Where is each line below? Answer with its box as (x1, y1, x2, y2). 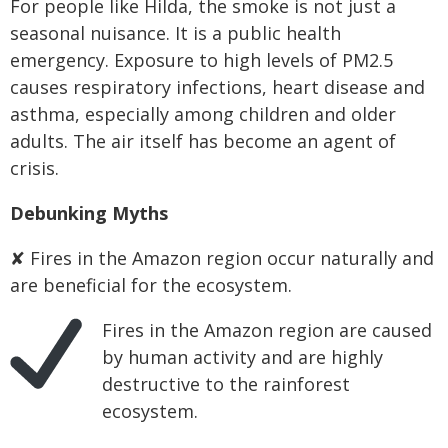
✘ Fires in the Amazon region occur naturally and (10, 245, 434, 270)
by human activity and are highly (102, 344, 383, 369)
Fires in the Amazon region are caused (102, 317, 432, 342)
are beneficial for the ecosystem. (10, 272, 292, 297)
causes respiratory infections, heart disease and (10, 74, 425, 99)
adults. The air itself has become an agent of (10, 128, 396, 153)
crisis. (10, 155, 59, 180)
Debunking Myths (10, 200, 168, 225)
